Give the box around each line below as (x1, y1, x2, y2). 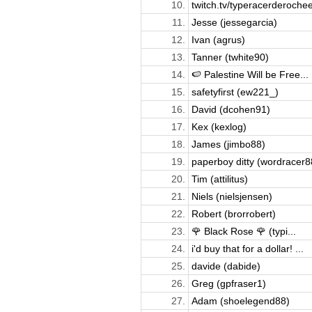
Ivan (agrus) (191, 33, 245, 45)
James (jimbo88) (191, 138, 265, 150)
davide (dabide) (191, 260, 260, 272)
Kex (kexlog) (191, 120, 247, 132)
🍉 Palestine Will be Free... (191, 68, 309, 80)
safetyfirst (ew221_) (191, 86, 279, 97)
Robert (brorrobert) (191, 208, 276, 219)
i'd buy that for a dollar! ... (191, 242, 304, 254)
